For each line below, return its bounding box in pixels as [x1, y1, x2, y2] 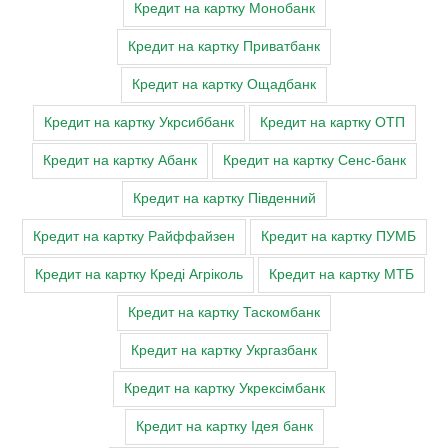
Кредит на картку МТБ [268, 267, 414, 283]
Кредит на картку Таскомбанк [128, 305, 320, 321]
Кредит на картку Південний [132, 191, 316, 207]
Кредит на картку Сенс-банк [222, 153, 406, 169]
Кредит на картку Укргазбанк [131, 343, 317, 359]
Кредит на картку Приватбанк [128, 39, 320, 55]
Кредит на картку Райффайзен [32, 229, 235, 245]
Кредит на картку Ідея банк [135, 419, 313, 435]
